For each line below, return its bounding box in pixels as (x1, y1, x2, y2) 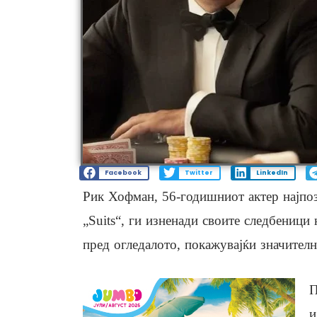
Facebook (104, 168, 142, 178)
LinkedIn (255, 168, 288, 178)
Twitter (184, 168, 213, 178)
